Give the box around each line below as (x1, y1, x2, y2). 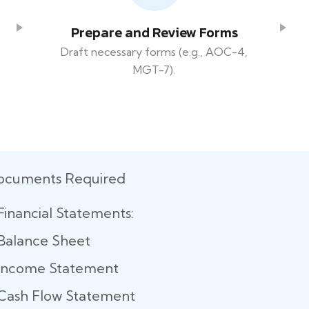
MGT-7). (133, 63, 176, 77)
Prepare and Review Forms (70, 22, 238, 43)
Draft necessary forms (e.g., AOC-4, (61, 45, 248, 59)
